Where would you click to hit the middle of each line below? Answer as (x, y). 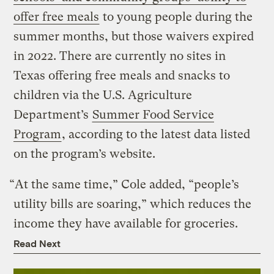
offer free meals (57, 17)
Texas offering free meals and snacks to (122, 76)
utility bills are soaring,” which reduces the (133, 204)
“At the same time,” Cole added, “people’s (124, 185)
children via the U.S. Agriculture (103, 95)
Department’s (53, 115)
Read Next (37, 243)
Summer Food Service (154, 115)
